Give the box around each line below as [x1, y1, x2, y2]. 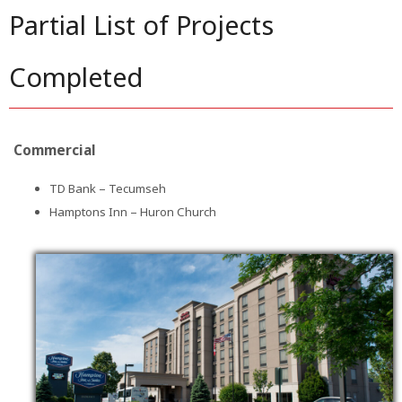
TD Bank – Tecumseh [49, 180, 166, 197]
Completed [9, 59, 143, 96]
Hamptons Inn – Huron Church [49, 204, 216, 221]
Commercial [13, 139, 96, 160]
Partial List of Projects [9, 7, 274, 44]
